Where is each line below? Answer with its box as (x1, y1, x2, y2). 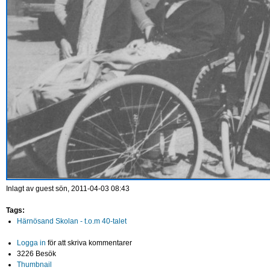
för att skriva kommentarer (46, 239, 132, 247)
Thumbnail (17, 260, 52, 269)
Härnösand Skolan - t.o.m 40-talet (17, 217, 127, 225)
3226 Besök (17, 250, 56, 258)
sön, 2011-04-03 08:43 (55, 184, 130, 193)
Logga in (17, 239, 46, 247)
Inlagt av (6, 184, 36, 193)
